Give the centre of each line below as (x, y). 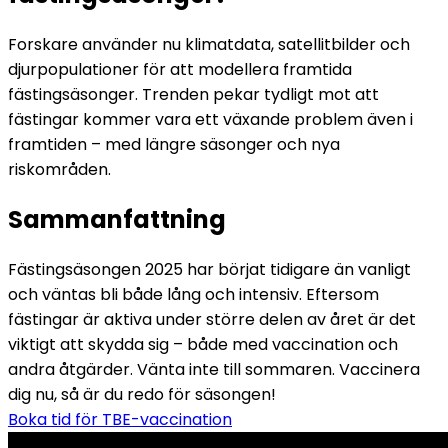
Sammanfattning (117, 219)
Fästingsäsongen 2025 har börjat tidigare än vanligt (209, 269)
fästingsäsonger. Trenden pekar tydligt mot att (193, 94)
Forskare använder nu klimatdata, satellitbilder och (209, 44)
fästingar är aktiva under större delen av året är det (212, 319)
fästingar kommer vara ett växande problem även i (210, 119)
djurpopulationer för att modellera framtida (180, 69)
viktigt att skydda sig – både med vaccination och (203, 344)
